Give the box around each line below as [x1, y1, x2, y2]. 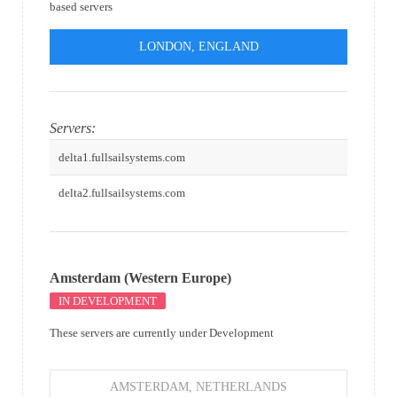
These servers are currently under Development [50, 325, 274, 339]
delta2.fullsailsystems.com [58, 185, 185, 199]
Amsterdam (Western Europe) [50, 269, 231, 285]
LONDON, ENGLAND [138, 39, 259, 53]
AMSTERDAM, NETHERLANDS [110, 379, 287, 393]
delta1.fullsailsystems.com [58, 150, 185, 164]
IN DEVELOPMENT [58, 293, 157, 307]
